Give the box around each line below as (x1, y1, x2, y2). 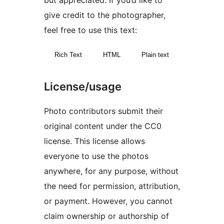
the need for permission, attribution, (44, 180, 180, 191)
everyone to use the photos (44, 150, 148, 161)
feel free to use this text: (44, 25, 137, 35)
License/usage (44, 80, 121, 93)
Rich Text (54, 51, 82, 59)
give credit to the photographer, (44, 10, 165, 20)
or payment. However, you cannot (44, 195, 172, 206)
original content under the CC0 (44, 120, 161, 131)
